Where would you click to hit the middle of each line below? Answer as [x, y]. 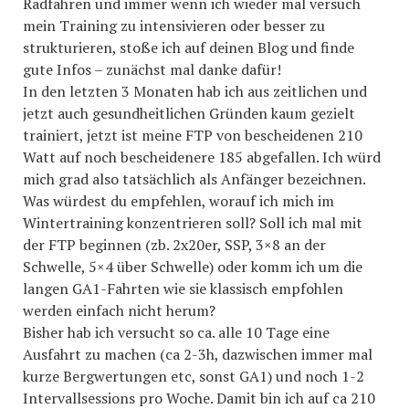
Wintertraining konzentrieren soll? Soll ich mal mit [193, 223]
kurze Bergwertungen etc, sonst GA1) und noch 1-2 [194, 376]
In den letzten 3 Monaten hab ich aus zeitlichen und [195, 91]
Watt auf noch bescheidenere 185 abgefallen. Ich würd [202, 157]
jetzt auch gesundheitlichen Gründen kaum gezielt [189, 113]
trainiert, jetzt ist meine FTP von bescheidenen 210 [193, 135]
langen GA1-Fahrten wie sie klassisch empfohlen [183, 288]
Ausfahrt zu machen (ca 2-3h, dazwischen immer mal [198, 354]
